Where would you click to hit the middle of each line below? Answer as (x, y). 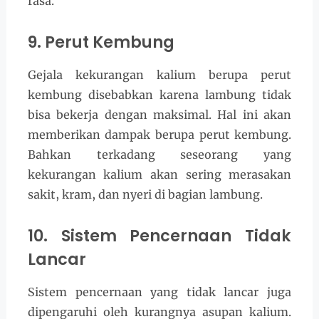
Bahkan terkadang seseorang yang (159, 155)
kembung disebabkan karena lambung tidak (159, 95)
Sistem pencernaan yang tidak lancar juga (159, 292)
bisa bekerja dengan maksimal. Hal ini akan (159, 115)
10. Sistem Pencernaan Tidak (159, 236)
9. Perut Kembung (101, 42)
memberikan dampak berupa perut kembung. (159, 135)
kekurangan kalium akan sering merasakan (159, 175)
